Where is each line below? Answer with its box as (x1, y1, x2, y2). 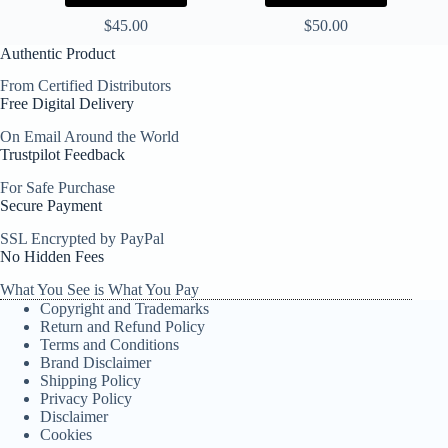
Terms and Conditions (40, 335, 179, 353)
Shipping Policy (40, 371, 141, 389)
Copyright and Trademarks (40, 299, 209, 317)
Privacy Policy (40, 389, 132, 407)
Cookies (40, 425, 92, 443)
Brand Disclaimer (40, 353, 151, 371)
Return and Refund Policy (40, 317, 205, 335)
